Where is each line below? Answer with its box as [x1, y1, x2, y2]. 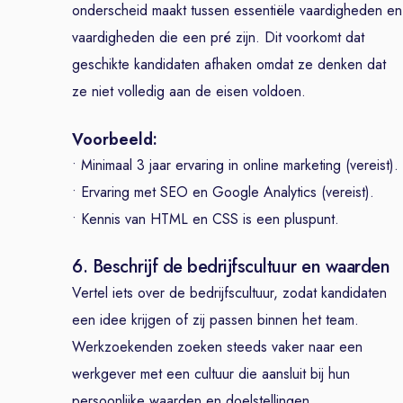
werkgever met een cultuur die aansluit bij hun [72, 363, 350, 384]
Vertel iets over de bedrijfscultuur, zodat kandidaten [72, 282, 387, 303]
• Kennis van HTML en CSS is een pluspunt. [72, 209, 339, 229]
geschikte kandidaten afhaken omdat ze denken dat [72, 54, 386, 75]
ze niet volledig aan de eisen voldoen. [72, 81, 306, 102]
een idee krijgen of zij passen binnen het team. [72, 309, 359, 330]
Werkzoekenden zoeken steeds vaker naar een [72, 336, 363, 357]
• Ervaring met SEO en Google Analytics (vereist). [72, 182, 374, 202]
